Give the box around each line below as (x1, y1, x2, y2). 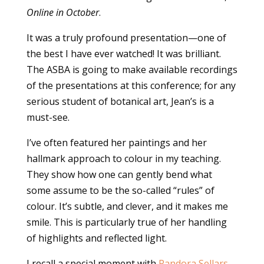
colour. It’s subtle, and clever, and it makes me (26, 200, 228, 213)
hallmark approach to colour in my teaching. (26, 152, 221, 166)
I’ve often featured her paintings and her (26, 136, 207, 150)
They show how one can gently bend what (26, 168, 212, 181)
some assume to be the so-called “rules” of (26, 184, 214, 197)
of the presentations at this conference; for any (26, 79, 236, 93)
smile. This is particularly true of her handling (26, 216, 227, 229)
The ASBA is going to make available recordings (26, 63, 237, 77)
